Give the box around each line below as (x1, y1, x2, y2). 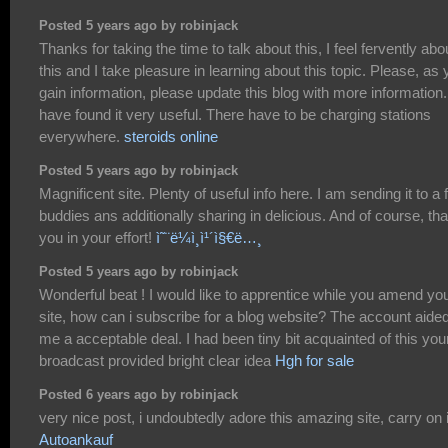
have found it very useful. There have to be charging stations (39, 105, 431, 123)
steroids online (124, 127, 218, 145)
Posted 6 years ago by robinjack (39, 387, 238, 402)
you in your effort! (39, 229, 156, 247)
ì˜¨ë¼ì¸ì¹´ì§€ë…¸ (156, 229, 262, 247)
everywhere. (39, 127, 124, 145)
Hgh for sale (275, 352, 354, 370)
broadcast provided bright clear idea (39, 352, 275, 370)
